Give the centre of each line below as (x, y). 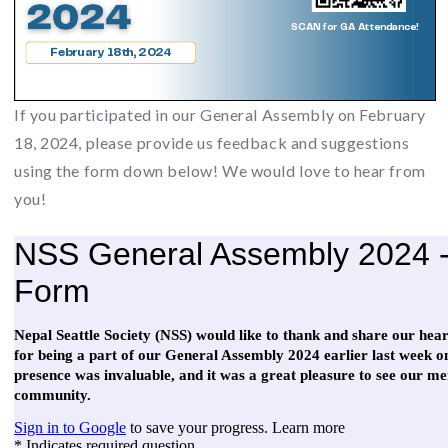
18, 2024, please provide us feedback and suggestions (212, 143)
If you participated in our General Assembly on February (220, 115)
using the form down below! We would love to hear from (220, 171)
